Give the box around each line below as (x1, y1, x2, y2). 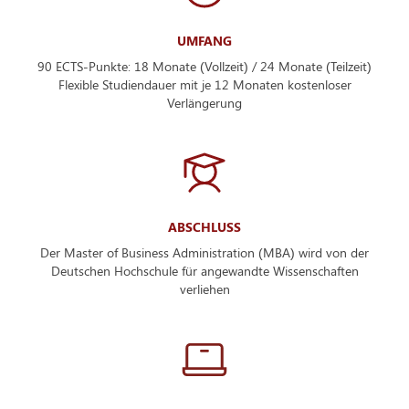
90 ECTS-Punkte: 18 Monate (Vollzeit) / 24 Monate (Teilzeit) (37, 57, 372, 75)
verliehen (179, 279, 230, 298)
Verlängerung (167, 93, 242, 111)
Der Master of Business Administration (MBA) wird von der (40, 243, 369, 261)
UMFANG (177, 31, 232, 49)
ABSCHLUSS (168, 217, 241, 236)
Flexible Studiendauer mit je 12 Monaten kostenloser (58, 75, 351, 93)
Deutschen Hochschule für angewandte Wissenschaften (50, 261, 359, 279)
